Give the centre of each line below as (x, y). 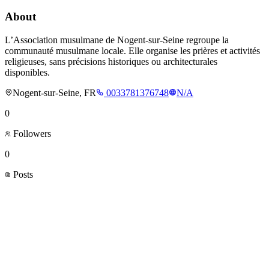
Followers (31, 134)
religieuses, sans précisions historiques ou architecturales (111, 62)
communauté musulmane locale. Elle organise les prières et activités (132, 51)
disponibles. (27, 73)
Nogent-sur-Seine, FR (54, 93)
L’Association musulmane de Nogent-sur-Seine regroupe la (117, 40)
